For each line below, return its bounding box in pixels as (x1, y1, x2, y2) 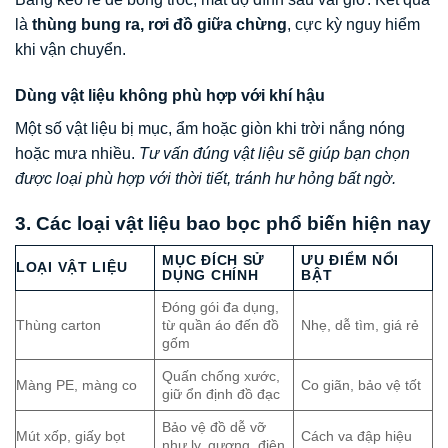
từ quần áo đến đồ (162, 317, 280, 334)
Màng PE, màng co (16, 377, 137, 394)
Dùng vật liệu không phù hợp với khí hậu (15, 86, 325, 104)
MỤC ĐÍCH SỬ (162, 252, 266, 269)
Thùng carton (16, 317, 101, 334)
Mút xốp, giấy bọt (16, 428, 125, 445)
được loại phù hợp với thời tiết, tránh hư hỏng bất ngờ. (15, 169, 396, 187)
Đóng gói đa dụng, (162, 299, 280, 316)
